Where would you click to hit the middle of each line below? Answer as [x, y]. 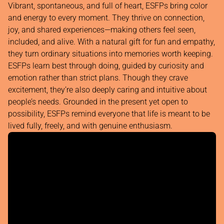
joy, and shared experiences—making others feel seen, [102, 30]
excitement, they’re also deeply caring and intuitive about [107, 90]
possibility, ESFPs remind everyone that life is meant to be [109, 114]
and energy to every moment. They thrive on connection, [106, 18]
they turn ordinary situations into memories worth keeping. [110, 54]
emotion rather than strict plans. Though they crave [98, 78]
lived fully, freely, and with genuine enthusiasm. [90, 126]
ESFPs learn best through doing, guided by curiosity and [106, 66]
